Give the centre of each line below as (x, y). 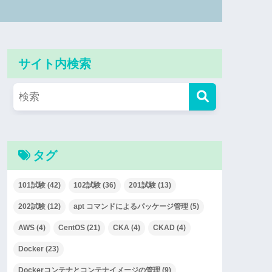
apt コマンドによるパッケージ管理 (131, 206)
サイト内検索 (55, 64)
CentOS (72, 227)
